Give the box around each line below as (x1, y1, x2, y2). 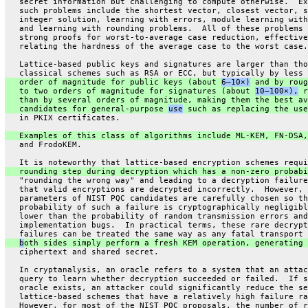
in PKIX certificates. (4, 113, 120, 122)
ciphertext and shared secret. (4, 247, 159, 256)
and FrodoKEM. (4, 140, 82, 149)
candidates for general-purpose (4, 104, 168, 113)
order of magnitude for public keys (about (4, 77, 221, 87)
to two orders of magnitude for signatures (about (4, 86, 255, 96)
